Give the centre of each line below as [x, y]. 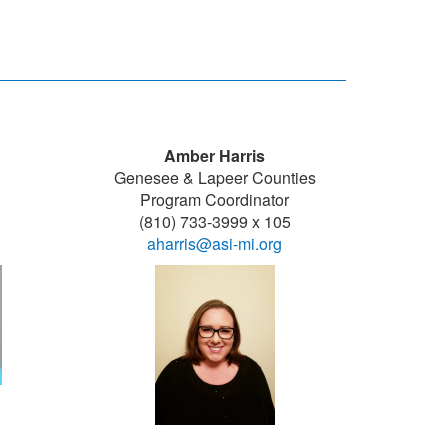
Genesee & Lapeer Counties [214, 177]
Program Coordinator [215, 199]
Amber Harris [215, 155]
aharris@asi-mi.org [215, 243]
